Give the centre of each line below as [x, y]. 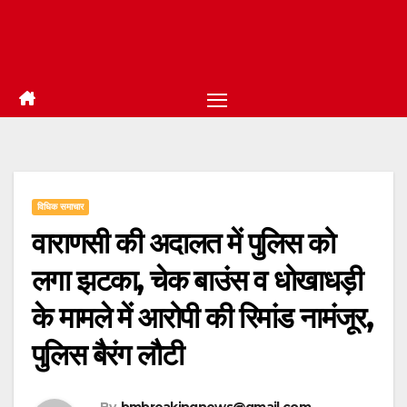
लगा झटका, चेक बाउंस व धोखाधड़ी [197, 281]
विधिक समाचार [60, 207]
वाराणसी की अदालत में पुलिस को [184, 243]
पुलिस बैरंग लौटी [107, 355]
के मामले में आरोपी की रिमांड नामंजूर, [203, 318]
